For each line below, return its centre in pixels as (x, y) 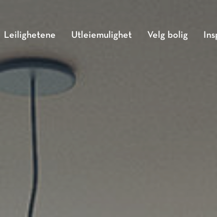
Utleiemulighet (101, 35)
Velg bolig (168, 35)
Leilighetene (30, 35)
